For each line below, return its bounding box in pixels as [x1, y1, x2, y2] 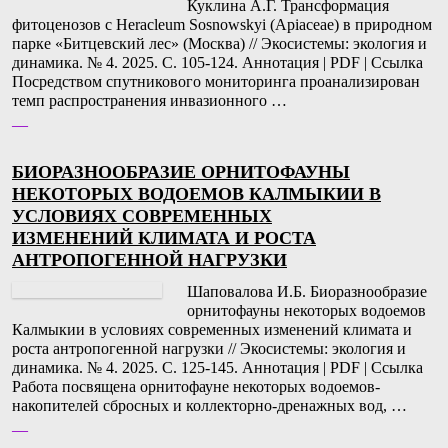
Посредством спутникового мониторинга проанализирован [12, 73, 420, 91]
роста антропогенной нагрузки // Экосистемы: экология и [12, 340, 406, 358]
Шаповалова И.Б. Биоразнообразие [187, 283, 427, 301]
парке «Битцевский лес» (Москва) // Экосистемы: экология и [12, 35, 427, 53]
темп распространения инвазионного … [12, 92, 287, 110]
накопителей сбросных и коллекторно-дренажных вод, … [12, 397, 407, 415]
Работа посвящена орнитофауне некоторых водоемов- [12, 378, 380, 396]
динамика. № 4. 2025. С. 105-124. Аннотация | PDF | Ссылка [12, 54, 423, 72]
